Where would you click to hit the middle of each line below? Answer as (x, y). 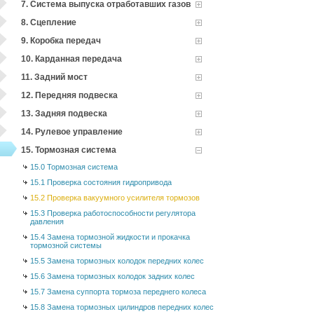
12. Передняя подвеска (69, 95)
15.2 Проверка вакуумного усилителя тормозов (115, 198)
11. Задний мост (54, 77)
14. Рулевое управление (72, 132)
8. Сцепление (49, 22)
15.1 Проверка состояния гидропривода (101, 182)
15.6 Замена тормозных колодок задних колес (112, 276)
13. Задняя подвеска (64, 114)
